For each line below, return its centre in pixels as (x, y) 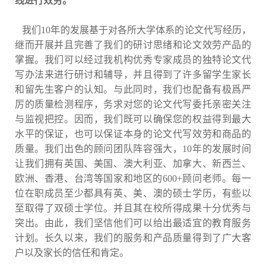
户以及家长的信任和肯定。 (72, 252)
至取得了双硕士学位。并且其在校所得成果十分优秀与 (133, 208)
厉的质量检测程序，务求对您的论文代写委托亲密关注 (133, 104)
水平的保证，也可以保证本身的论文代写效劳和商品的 (133, 134)
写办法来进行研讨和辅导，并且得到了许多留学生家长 (133, 74)
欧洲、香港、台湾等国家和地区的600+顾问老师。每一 (133, 178)
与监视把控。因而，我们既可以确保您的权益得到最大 (133, 119)
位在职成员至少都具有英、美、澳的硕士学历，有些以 (133, 193)
